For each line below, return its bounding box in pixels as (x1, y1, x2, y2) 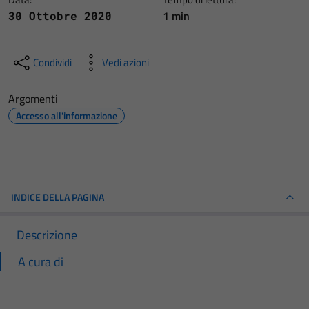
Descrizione (17, 226, 77, 244)
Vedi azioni (102, 54, 149, 70)
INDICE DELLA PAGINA (11, 190, 104, 204)
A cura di (18, 252, 63, 271)
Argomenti (8, 90, 58, 107)
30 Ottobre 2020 (8, 8, 112, 23)
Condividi (33, 54, 72, 70)
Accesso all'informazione (16, 108, 117, 123)
